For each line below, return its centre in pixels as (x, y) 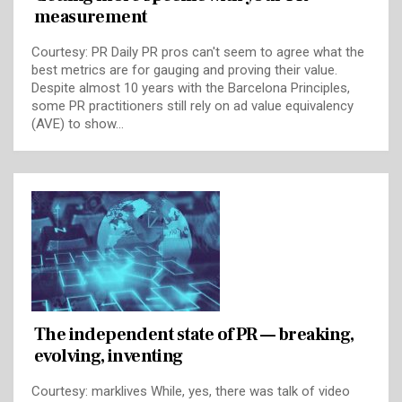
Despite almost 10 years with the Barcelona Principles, (191, 87)
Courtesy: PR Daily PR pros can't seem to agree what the (198, 52)
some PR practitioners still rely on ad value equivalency (192, 105)
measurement (91, 17)
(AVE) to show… (78, 123)
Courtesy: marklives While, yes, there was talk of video (191, 392)
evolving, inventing (109, 357)
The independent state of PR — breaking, (194, 335)
